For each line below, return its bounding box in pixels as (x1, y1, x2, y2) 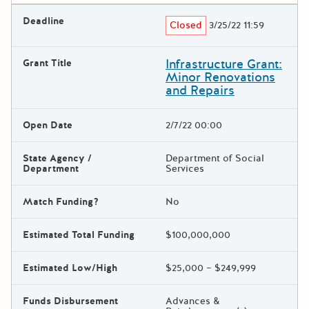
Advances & (166, 294, 220, 308)
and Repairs (166, 81, 235, 99)
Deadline (23, 14, 64, 28)
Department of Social (166, 151, 264, 165)
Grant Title (23, 56, 72, 70)
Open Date (23, 118, 72, 132)
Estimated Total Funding (23, 228, 134, 241)
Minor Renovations (166, 68, 275, 86)
